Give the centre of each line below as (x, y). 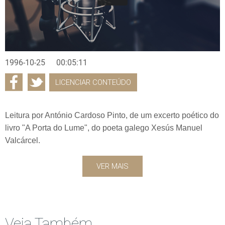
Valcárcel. (23, 140)
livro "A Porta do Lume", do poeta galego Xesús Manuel (104, 128)
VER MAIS (113, 166)
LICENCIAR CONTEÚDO (93, 82)
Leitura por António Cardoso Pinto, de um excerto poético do (112, 115)
